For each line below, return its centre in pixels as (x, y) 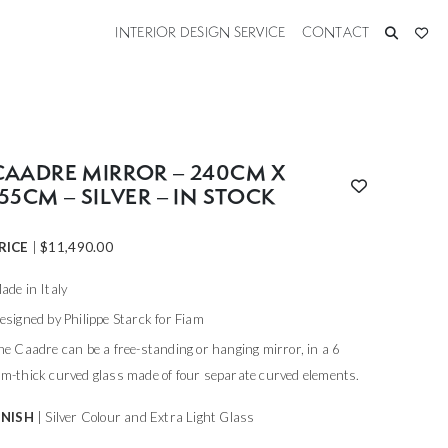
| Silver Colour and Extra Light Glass (146, 417)
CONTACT (335, 32)
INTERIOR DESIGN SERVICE (200, 32)
